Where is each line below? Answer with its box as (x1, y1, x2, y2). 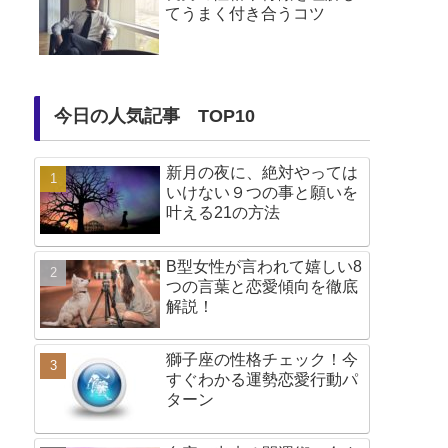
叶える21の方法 (166, 204, 280, 222)
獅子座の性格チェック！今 (166, 351, 358, 369)
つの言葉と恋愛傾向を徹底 (166, 277, 358, 295)
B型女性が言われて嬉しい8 (166, 257, 362, 275)
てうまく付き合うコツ (165, 5, 325, 23)
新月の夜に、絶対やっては (166, 164, 358, 182)
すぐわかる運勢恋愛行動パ (166, 371, 358, 389)
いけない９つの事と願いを (166, 184, 358, 202)
